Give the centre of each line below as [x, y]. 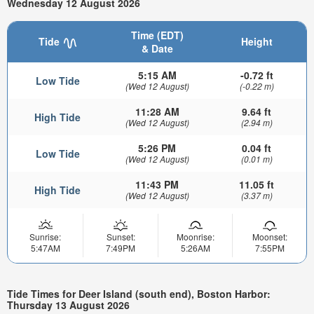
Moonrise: [195, 237]
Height [257, 42]
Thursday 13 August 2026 [68, 305]
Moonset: [269, 237]
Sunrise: [45, 237]
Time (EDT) [157, 35]
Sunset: [121, 237]
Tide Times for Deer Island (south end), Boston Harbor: [139, 293]
